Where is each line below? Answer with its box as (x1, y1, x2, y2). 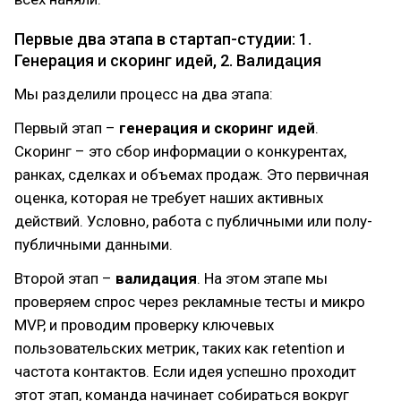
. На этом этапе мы (197, 269, 328, 287)
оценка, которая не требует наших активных (14, 189, 323, 207)
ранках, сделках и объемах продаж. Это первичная (14, 166, 369, 183)
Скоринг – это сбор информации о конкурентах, (14, 142, 346, 160)
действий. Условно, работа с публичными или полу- (14, 212, 372, 230)
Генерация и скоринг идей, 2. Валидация (14, 51, 321, 70)
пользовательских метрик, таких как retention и (14, 339, 345, 357)
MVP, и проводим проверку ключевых (14, 316, 274, 334)
